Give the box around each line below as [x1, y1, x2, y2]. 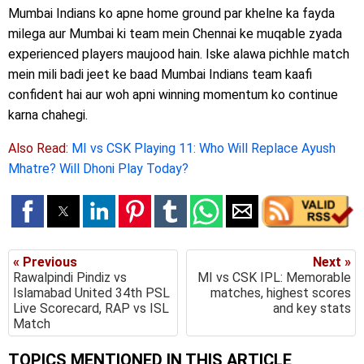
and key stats [273, 301, 351, 317]
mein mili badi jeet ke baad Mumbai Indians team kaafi [8, 67, 312, 83]
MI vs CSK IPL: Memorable [197, 270, 351, 286]
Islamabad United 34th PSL [13, 285, 170, 301]
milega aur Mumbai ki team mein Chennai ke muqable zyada [8, 26, 342, 42]
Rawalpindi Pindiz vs [13, 270, 127, 286]
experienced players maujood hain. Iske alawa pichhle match [8, 46, 349, 63]
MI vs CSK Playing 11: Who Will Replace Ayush [71, 141, 336, 157]
